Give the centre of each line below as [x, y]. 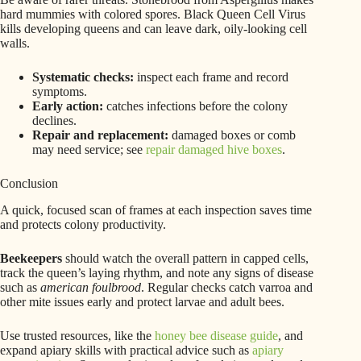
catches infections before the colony [195, 106]
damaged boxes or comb [232, 135]
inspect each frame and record [211, 77]
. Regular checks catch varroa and [227, 287]
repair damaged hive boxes [214, 150]
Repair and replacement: [100, 135]
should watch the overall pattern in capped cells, [185, 258]
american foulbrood [91, 287]
